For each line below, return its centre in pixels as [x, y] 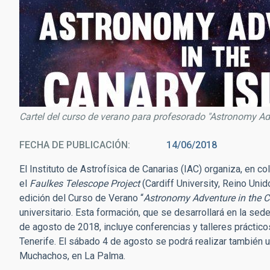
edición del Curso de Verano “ [81, 198]
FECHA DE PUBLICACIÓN [74, 145]
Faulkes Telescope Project [85, 184]
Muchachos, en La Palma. [72, 256]
